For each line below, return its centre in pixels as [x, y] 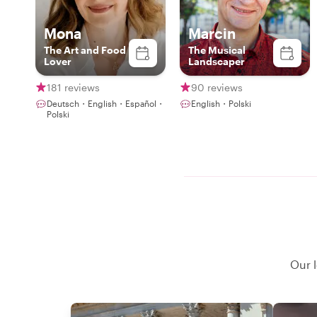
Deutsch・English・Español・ [106, 103]
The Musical [217, 50]
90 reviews [217, 87]
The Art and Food [85, 50]
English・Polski [221, 103]
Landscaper [217, 61]
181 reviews [73, 87]
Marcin [212, 33]
